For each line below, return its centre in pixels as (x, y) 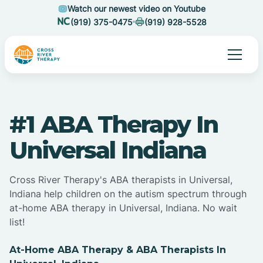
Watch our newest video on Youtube (136, 9)
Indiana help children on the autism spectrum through (128, 194)
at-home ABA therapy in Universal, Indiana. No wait (123, 208)
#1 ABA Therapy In (114, 124)
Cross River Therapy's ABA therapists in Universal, (121, 180)
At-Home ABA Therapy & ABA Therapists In (118, 250)
